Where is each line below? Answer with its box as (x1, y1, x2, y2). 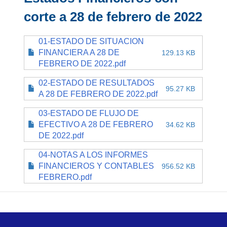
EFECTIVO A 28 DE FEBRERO (39, 120, 154, 129)
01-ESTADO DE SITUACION (39, 36, 144, 46)
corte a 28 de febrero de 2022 (24, 9, 203, 24)
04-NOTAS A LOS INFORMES (39, 150, 148, 159)
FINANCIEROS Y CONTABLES (39, 161, 155, 170)
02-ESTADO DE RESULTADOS (39, 78, 155, 87)
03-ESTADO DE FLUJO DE (39, 108, 139, 118)
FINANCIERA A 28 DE (39, 48, 120, 57)
